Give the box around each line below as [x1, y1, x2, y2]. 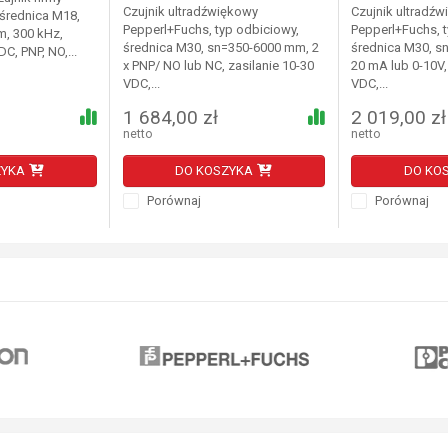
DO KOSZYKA [175, 163, 254, 179]
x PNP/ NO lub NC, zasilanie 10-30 [122, 58, 314, 74]
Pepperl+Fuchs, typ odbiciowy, [122, 22, 299, 38]
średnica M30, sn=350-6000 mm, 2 [122, 40, 319, 56]
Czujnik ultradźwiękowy [122, 4, 258, 20]
